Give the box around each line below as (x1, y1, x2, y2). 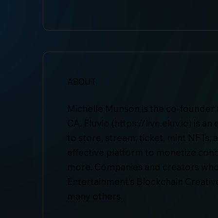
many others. (67, 190, 123, 202)
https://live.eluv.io (114, 117, 189, 129)
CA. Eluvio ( (67, 117, 114, 129)
